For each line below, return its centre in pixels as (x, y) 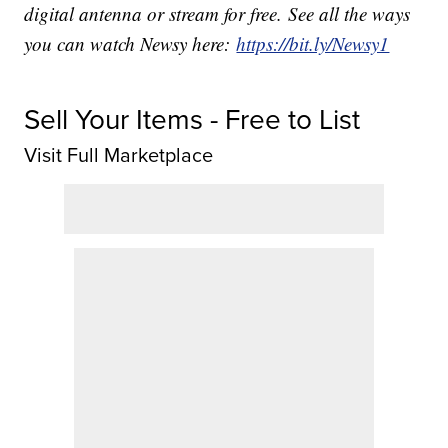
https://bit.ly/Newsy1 (313, 43)
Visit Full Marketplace (119, 154)
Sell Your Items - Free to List (192, 119)
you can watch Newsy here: (130, 43)
